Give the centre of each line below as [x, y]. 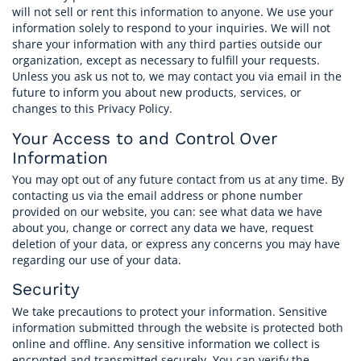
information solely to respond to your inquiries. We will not [171, 28]
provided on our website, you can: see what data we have [167, 211]
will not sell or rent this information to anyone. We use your [173, 12]
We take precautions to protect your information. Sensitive [170, 311]
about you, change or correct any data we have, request [163, 227]
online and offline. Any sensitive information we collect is [166, 343]
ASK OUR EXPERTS [195, 84]
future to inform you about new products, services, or [157, 93]
